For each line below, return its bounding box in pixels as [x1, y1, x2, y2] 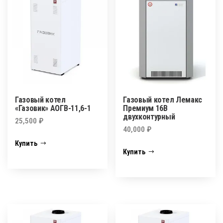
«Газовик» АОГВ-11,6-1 [15, 103, 91, 113]
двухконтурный [123, 111, 175, 121]
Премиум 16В [123, 103, 168, 113]
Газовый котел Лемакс [123, 95, 202, 105]
